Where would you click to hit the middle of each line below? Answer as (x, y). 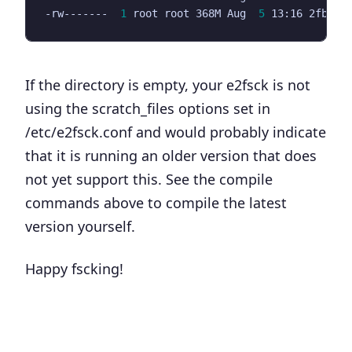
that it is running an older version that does (171, 155)
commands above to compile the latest (156, 202)
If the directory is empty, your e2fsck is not (168, 84)
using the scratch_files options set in (148, 108)
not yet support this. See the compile (149, 179)
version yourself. (80, 226)
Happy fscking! (74, 268)
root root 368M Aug (192, 13)
